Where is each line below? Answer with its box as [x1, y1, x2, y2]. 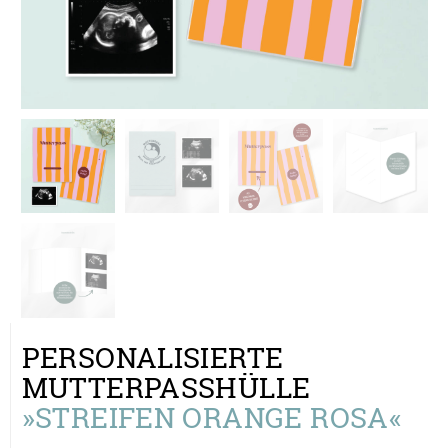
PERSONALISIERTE [21, 338, 284, 376]
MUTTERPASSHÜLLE [21, 368, 311, 406]
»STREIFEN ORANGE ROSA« [21, 398, 403, 436]
